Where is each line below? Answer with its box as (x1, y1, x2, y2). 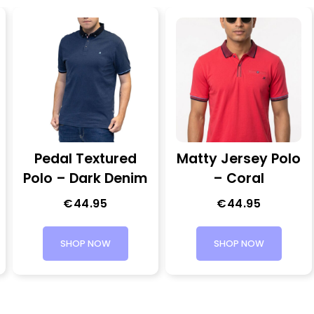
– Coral (213, 168, 264, 188)
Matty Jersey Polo (177, 149, 301, 168)
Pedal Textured (34, 149, 137, 168)
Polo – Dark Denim (23, 168, 148, 188)
